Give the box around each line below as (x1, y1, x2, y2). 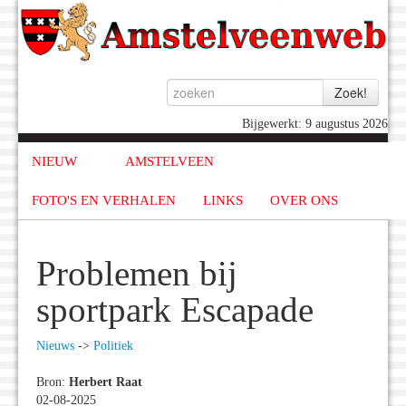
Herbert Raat (69, 375, 142, 390)
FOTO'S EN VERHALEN (32, 192, 176, 208)
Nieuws (36, 339, 74, 353)
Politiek (93, 339, 133, 353)
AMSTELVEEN (124, 154, 214, 169)
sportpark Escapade (36, 291, 314, 330)
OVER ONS (270, 192, 338, 208)
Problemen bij (36, 255, 237, 294)
